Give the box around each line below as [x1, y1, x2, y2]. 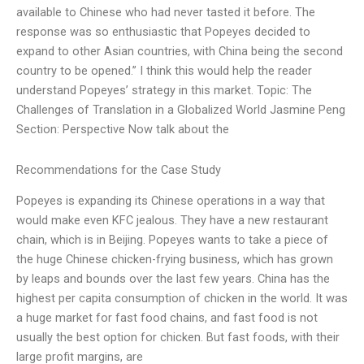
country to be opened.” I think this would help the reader [16, 63, 312, 79]
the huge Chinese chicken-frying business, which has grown [16, 252, 333, 267]
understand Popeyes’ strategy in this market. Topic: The [16, 83, 312, 98]
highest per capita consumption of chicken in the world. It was [16, 291, 348, 306]
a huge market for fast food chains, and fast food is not [16, 310, 318, 326]
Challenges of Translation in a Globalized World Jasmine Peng [16, 102, 345, 118]
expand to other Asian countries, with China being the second [16, 44, 343, 59]
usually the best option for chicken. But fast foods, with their [16, 330, 340, 345]
